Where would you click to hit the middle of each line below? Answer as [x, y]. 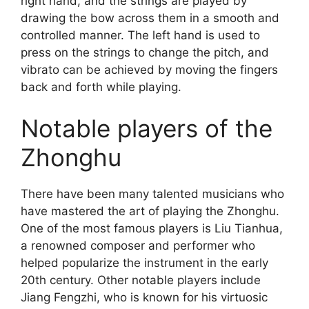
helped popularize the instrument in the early [144, 262]
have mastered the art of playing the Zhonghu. [150, 211]
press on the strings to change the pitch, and [145, 52]
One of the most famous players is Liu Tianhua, [152, 228]
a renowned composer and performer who [138, 245]
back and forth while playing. [101, 87]
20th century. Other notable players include [141, 280]
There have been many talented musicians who [152, 193]
